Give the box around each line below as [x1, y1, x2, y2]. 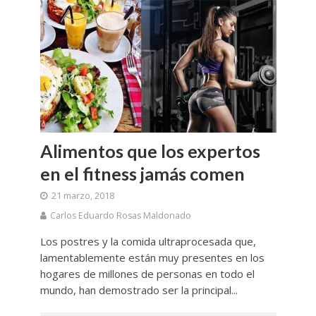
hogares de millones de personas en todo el [39, 267, 255, 281]
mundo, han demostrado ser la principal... [39, 283, 238, 298]
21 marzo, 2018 [51, 190, 114, 202]
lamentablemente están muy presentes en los [39, 250, 265, 265]
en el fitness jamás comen [39, 163, 245, 185]
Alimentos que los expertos [39, 140, 260, 162]
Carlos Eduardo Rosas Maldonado [49, 209, 191, 222]
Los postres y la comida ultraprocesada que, [39, 234, 256, 249]
